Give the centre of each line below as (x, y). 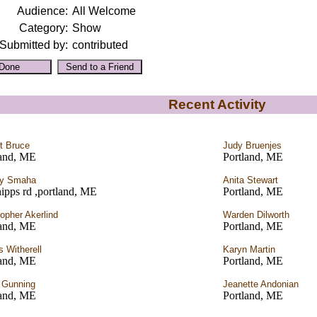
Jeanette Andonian (261, 284)
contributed (100, 45)
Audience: (42, 11)
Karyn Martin (249, 249)
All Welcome (104, 11)
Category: (43, 28)
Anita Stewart (250, 180)
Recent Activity (217, 104)
